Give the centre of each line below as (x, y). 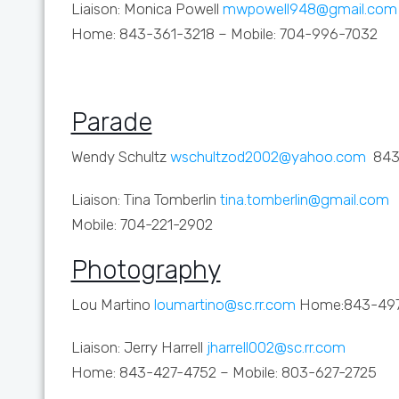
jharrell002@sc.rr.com (274, 347)
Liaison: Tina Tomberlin (145, 199)
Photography (146, 270)
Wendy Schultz (120, 157)
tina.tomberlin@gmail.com (304, 199)
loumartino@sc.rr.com (224, 305)
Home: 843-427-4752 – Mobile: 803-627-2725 (224, 372)
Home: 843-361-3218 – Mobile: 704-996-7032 (224, 34)
